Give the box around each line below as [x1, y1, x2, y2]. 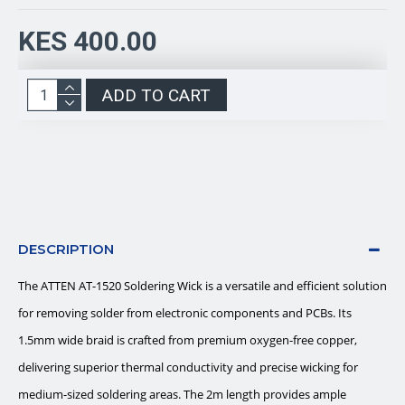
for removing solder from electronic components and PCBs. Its [18, 305, 352, 321]
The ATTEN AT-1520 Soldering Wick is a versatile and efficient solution [18, 278, 387, 294]
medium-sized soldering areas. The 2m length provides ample [18, 386, 346, 402]
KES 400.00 [18, 25, 157, 57]
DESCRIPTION [18, 240, 114, 258]
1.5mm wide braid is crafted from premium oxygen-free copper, [18, 332, 357, 348]
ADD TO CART [102, 84, 211, 106]
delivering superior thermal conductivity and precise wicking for [18, 359, 358, 375]
